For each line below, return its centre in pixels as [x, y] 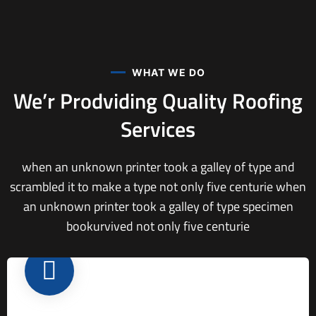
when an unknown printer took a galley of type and [158, 167]
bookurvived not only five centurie [158, 226]
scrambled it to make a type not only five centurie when [158, 187]
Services [158, 129]
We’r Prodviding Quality [123, 101]
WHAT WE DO [169, 72]
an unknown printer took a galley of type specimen [158, 206]
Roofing [267, 101]
